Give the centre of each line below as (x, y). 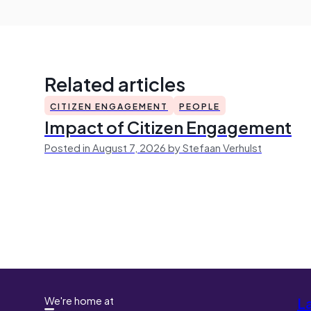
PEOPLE (200, 106)
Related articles (115, 83)
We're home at (79, 300)
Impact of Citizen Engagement (168, 126)
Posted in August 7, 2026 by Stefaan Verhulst (153, 147)
